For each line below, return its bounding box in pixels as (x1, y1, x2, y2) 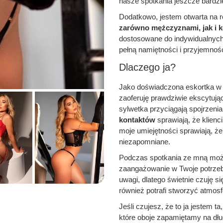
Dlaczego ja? (119, 62, 176, 73)
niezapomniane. (119, 137, 170, 146)
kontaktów (119, 115, 155, 124)
